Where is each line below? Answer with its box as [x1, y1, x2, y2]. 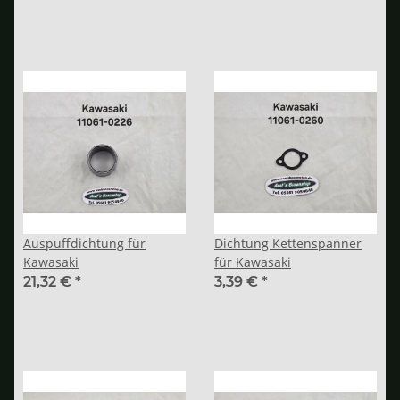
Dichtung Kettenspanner [214, 234, 362, 252]
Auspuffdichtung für [23, 234, 146, 252]
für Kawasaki [214, 253, 291, 271]
